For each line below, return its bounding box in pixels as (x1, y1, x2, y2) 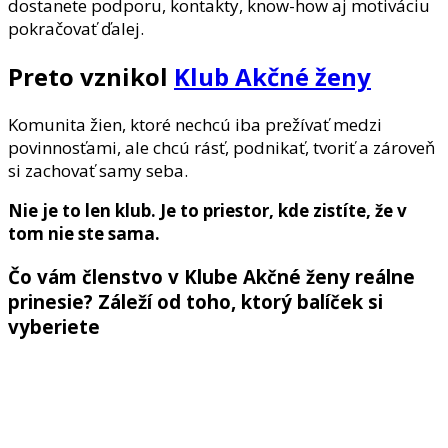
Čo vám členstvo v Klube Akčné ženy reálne (8, 263, 415, 289)
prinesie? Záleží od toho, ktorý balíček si (8, 288, 383, 314)
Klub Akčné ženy (174, 60, 371, 94)
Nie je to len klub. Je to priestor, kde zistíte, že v (8, 199, 407, 223)
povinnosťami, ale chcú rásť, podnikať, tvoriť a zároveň (8, 136, 435, 160)
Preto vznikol (8, 60, 174, 94)
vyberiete (8, 313, 100, 339)
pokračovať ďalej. (8, 17, 144, 41)
